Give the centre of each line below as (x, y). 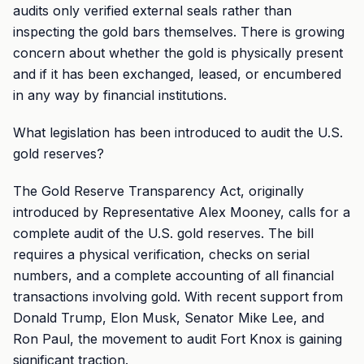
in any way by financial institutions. (120, 95)
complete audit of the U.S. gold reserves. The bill (163, 233)
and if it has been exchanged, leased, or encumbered (177, 74)
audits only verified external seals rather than (152, 11)
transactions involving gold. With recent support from (178, 297)
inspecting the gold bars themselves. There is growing (179, 32)
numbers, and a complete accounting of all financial (173, 275)
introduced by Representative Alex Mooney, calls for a (182, 212)
